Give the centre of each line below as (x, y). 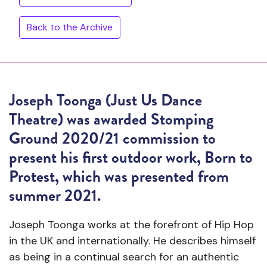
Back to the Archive (70, 27)
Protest (32, 176)
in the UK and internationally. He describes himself (132, 241)
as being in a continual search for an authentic (124, 257)
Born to (229, 157)
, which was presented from (142, 176)
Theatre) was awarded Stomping (111, 119)
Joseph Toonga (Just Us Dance (105, 100)
